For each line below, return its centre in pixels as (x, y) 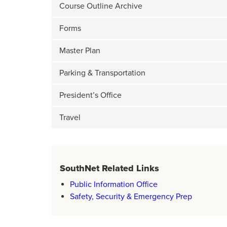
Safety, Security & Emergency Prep (131, 197)
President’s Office (90, 95)
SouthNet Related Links (109, 168)
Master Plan (80, 51)
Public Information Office (114, 184)
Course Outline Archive (101, 6)
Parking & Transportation (102, 73)
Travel (70, 118)
